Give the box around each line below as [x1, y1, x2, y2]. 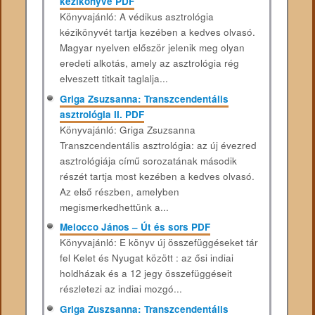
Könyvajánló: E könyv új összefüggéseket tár [59, 236, 258, 250]
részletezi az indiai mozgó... [59, 282, 182, 296]
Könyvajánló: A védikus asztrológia [59, 9, 214, 23]
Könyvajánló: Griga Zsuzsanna [59, 122, 195, 136]
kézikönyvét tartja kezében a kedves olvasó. [59, 25, 255, 39]
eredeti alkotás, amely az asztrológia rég [59, 56, 239, 70]
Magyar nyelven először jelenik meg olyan [59, 40, 245, 54]
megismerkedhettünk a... [59, 200, 169, 214]
